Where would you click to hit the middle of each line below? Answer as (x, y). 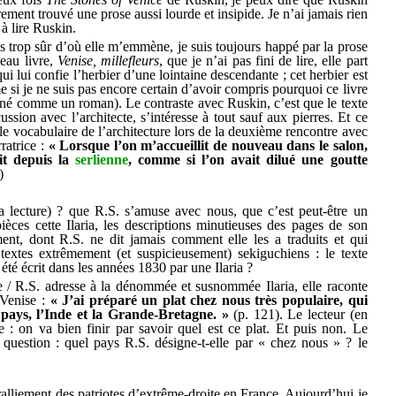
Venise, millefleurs (108, 60)
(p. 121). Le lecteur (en (298, 314)
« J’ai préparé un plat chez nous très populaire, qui (209, 300)
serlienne (102, 159)
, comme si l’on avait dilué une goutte (248, 159)
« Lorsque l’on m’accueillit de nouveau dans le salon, (208, 145)
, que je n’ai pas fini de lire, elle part (263, 60)
